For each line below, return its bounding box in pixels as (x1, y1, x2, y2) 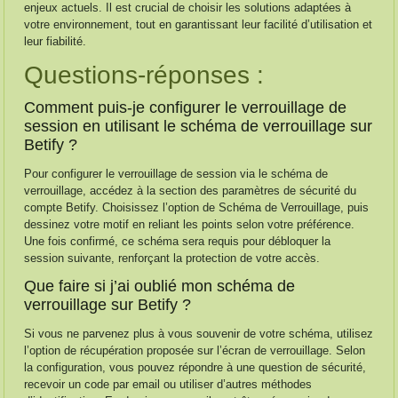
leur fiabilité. (24, 35, 87, 48)
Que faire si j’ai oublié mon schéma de (24, 277, 296, 295)
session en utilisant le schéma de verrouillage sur (24, 117, 373, 135)
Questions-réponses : (24, 61, 265, 89)
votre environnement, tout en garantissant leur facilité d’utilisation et (24, 18, 373, 31)
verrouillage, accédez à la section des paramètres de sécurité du (24, 184, 357, 197)
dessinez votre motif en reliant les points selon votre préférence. (24, 218, 355, 231)
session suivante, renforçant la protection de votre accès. (24, 251, 321, 265)
